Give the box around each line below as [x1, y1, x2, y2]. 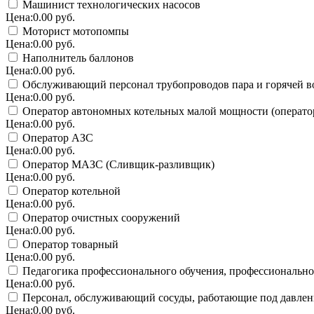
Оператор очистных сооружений [20, 211, 180, 224]
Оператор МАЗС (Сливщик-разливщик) [20, 158, 214, 170]
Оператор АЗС [20, 131, 93, 144]
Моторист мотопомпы [20, 25, 129, 37]
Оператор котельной [20, 184, 121, 197]
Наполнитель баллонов [20, 51, 134, 64]
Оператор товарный [20, 238, 118, 250]
